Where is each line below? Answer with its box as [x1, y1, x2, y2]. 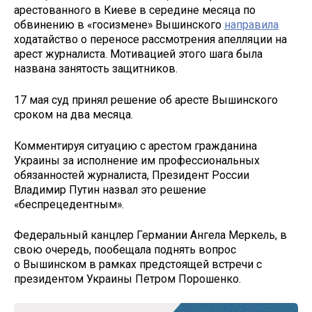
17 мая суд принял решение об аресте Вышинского [14, 93, 278, 107]
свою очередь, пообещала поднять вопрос [14, 243, 236, 257]
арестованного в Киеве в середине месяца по [14, 3, 256, 17]
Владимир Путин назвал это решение [14, 182, 206, 196]
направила [224, 18, 279, 32]
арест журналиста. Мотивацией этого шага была [14, 47, 263, 61]
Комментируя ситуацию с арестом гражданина [14, 139, 257, 153]
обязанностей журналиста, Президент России [14, 168, 249, 182]
